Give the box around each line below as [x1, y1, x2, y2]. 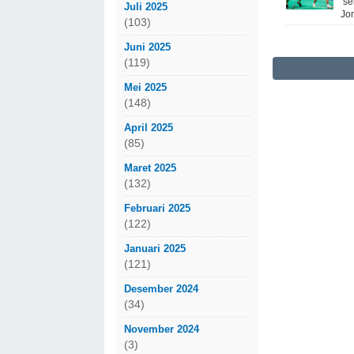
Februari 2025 [124, 201, 190, 214]
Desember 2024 [124, 282, 198, 295]
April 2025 [124, 121, 173, 134]
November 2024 [124, 322, 199, 335]
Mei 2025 [124, 81, 167, 93]
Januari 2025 [124, 242, 186, 254]
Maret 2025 [124, 161, 176, 174]
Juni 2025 [124, 40, 171, 53]
